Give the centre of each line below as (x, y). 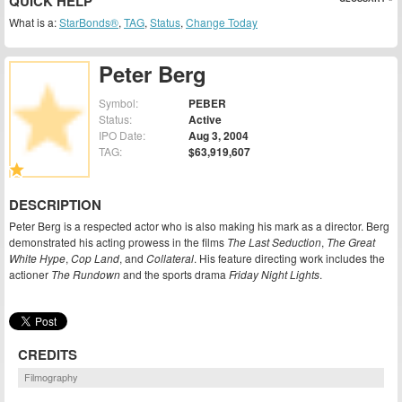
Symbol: (118, 103)
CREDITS (48, 354)
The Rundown (86, 275)
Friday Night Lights (274, 275)
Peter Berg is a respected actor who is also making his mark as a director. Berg (199, 226)
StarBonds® (89, 22)
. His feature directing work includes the (289, 258)
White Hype (37, 258)
